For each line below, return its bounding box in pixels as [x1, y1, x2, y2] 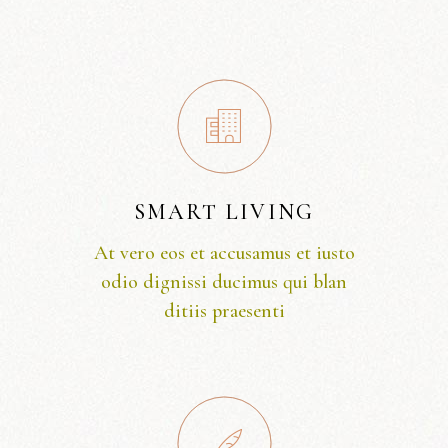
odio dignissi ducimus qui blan [101, 270, 347, 295]
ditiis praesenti [163, 299, 285, 324]
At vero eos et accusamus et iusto [93, 241, 355, 266]
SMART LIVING [133, 199, 315, 226]
